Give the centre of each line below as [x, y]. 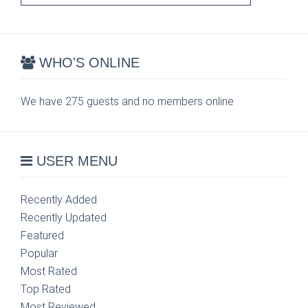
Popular [39, 253]
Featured [42, 235]
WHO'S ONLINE [87, 63]
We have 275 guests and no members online [127, 101]
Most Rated [49, 271]
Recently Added [59, 200]
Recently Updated [64, 218]
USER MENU [75, 161]
